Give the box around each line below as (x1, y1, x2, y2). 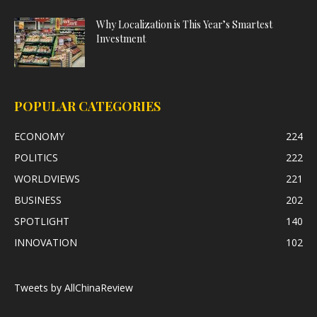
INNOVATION (14, 236, 77, 250)
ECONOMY (14, 129, 64, 144)
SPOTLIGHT (14, 214, 69, 229)
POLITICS (14, 151, 58, 165)
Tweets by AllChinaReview (14, 281, 133, 295)
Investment (96, 32, 146, 46)
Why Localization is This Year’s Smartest (96, 18, 272, 32)
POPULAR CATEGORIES (14, 98, 161, 115)
